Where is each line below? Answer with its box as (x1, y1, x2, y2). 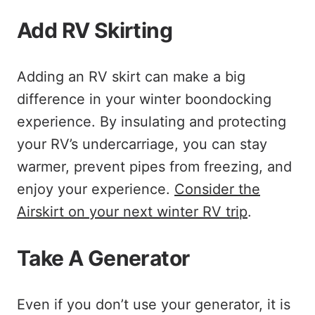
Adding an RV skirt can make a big (17, 68, 245, 85)
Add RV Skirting (17, 18, 172, 43)
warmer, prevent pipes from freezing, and (17, 158, 292, 175)
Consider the (174, 181, 260, 198)
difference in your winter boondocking (17, 91, 271, 108)
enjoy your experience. (17, 181, 174, 198)
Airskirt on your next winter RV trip (17, 203, 247, 220)
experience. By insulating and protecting (17, 113, 286, 130)
